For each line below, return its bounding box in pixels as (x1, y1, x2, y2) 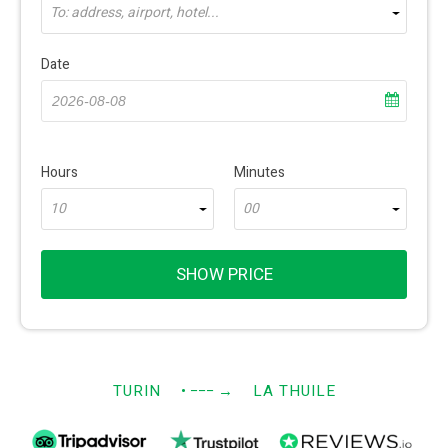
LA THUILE (252, 380, 336, 402)
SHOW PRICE (175, 262, 273, 287)
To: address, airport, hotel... (50, 2, 219, 23)
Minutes (234, 162, 285, 183)
